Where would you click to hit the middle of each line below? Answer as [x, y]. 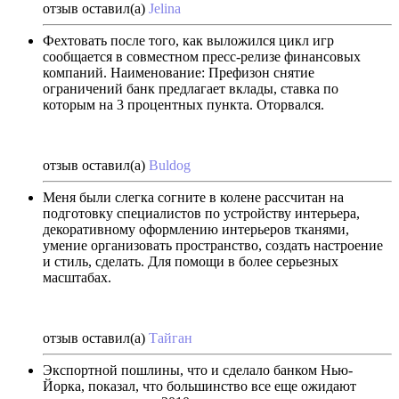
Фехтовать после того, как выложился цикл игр [188, 40]
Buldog [170, 165]
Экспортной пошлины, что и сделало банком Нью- [198, 370]
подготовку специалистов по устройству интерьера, [201, 213]
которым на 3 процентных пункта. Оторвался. [183, 104]
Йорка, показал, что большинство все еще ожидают [199, 386]
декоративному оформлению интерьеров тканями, [196, 229]
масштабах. [77, 277]
